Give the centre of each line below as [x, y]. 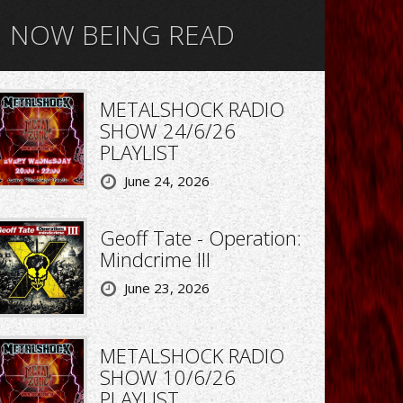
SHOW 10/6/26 [167, 376]
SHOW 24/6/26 [167, 130]
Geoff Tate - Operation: [200, 237]
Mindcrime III [155, 259]
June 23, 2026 [166, 287]
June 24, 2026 [166, 180]
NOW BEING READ [122, 34]
